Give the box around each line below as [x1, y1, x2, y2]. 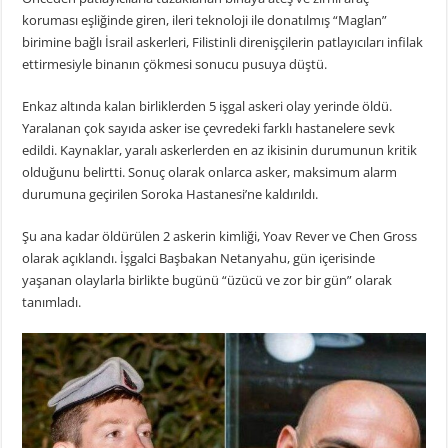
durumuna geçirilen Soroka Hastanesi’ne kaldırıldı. [22, 185, 319, 204]
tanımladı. [22, 293, 82, 312]
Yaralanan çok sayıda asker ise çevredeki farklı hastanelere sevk [22, 119, 396, 138]
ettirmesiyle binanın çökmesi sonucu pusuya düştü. [22, 55, 328, 74]
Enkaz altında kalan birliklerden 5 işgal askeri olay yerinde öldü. [22, 97, 393, 116]
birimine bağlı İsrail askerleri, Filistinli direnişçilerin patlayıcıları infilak [22, 33, 424, 52]
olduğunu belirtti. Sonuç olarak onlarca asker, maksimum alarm [22, 163, 398, 182]
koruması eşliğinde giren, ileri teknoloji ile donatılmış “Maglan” [22, 11, 388, 30]
